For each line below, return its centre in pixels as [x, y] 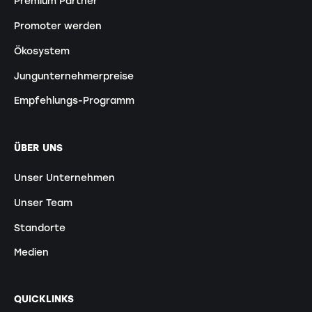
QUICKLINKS [44, 299]
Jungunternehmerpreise [73, 76]
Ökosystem [41, 50]
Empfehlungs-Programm [74, 101]
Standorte [39, 227]
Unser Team [43, 202]
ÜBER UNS [38, 147]
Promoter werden [57, 26]
